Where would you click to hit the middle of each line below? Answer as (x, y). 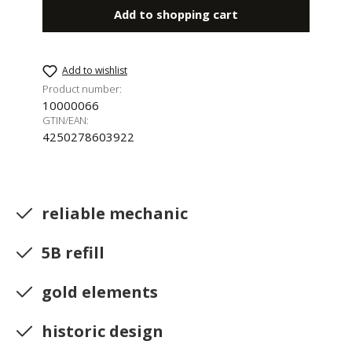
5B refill (73, 253)
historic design (103, 332)
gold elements (100, 292)
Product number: (82, 89)
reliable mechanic (115, 214)
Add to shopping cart (176, 14)
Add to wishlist (95, 70)
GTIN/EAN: (65, 121)
